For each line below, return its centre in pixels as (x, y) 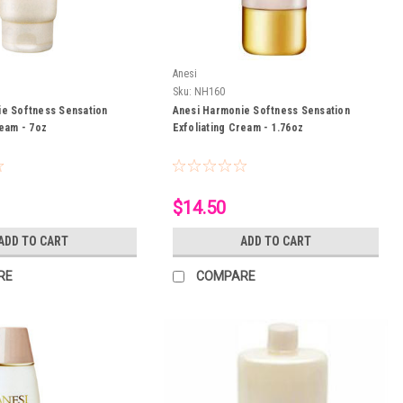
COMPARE (225, 277)
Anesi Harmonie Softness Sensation (261, 111)
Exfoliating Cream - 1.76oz (238, 128)
